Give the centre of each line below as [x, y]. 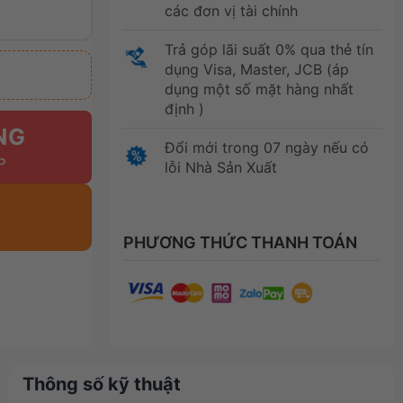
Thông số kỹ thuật [101, 384]
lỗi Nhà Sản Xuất [220, 167]
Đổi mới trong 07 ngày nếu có [266, 147]
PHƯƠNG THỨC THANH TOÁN [240, 242]
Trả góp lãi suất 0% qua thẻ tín [269, 49]
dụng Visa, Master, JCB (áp [256, 69]
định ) [184, 108]
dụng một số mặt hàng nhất [259, 89]
